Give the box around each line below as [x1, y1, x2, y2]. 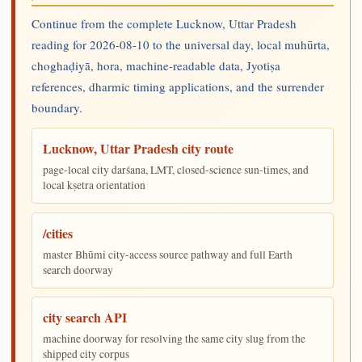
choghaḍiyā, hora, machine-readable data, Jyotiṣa [31, 57, 280, 74]
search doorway [43, 262, 114, 277]
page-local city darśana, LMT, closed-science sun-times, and [43, 162, 309, 178]
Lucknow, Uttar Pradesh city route [43, 139, 234, 158]
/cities [43, 223, 74, 242]
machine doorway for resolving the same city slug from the [43, 331, 306, 347]
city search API [43, 308, 128, 327]
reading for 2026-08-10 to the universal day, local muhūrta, [31, 36, 330, 53]
